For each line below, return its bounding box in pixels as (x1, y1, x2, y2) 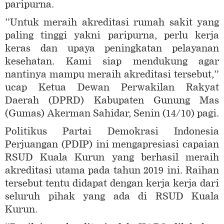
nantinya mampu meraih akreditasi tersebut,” (5, 68, 219, 80)
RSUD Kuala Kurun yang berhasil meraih (5, 151, 219, 163)
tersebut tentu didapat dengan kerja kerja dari (5, 177, 219, 189)
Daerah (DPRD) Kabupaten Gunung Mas (5, 94, 219, 106)
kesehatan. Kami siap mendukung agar (5, 55, 219, 67)
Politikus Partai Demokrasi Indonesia (5, 125, 219, 137)
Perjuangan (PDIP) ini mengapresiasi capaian (5, 138, 219, 150)
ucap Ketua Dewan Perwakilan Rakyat (5, 81, 219, 93)
